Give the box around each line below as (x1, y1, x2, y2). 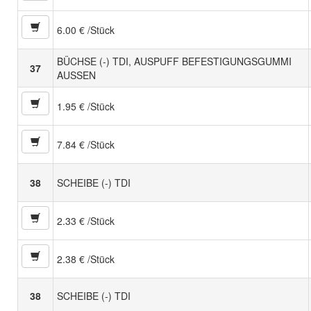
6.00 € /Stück (57, 23, 115, 37)
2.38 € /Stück (57, 252, 115, 267)
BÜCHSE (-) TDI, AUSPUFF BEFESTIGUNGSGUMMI (57, 54, 292, 69)
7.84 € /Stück (57, 137, 115, 152)
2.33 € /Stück (57, 214, 115, 228)
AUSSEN (57, 68, 96, 83)
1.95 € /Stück (57, 99, 115, 114)
